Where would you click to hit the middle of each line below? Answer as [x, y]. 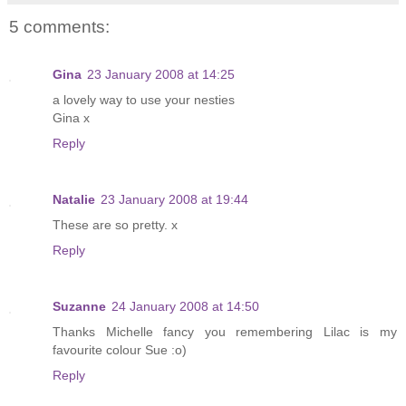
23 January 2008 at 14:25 [161, 74]
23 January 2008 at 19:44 [174, 199]
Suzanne [79, 306]
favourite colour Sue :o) [120, 349]
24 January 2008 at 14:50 [185, 306]
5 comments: [59, 27]
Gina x [71, 117]
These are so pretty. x [115, 224]
